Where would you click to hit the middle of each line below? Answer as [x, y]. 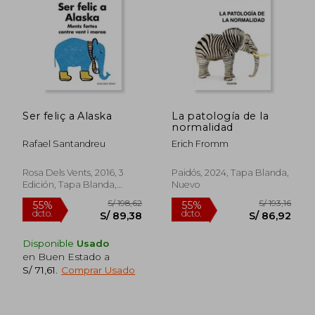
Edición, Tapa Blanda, [70, 184]
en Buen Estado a [66, 256]
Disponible [50, 243]
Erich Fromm [200, 143]
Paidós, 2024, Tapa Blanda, [231, 172]
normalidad [202, 127]
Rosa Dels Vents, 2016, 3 [73, 172]
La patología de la [220, 116]
